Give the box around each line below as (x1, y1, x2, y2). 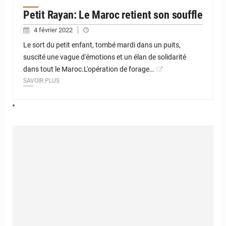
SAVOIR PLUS (23, 77, 60, 85)
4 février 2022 (34, 26, 74, 34)
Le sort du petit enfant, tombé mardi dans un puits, (23, 41, 181, 49)
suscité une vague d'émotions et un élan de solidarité (23, 53, 186, 62)
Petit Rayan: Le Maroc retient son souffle (23, 9, 203, 22)
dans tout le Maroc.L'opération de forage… (23, 65, 154, 74)
